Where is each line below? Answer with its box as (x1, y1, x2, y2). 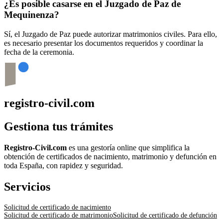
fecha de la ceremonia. (4, 47, 74, 56)
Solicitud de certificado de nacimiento (4, 203, 111, 211)
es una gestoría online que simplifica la (67, 143, 190, 152)
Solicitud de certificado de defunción (113, 211, 217, 219)
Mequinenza (4, 9, 54, 20)
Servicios (4, 180, 50, 193)
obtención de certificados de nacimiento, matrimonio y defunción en (4, 152, 217, 161)
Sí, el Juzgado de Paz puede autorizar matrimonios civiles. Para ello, (4, 29, 217, 38)
